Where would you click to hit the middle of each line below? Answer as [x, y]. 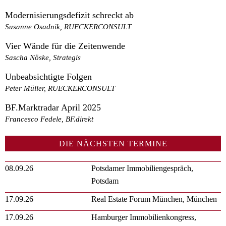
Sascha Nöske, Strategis [43, 57]
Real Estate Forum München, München [154, 199]
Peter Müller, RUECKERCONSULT [60, 88]
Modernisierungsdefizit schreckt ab [69, 15]
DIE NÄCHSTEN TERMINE [113, 143]
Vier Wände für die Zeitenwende [65, 46]
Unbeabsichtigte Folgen [48, 76]
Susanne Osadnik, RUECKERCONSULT [68, 26]
